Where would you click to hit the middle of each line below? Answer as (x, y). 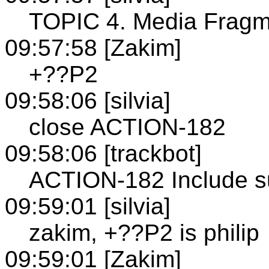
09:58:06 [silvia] (88, 100)
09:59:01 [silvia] (88, 206)
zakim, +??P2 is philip (144, 232)
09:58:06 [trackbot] (103, 153)
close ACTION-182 (127, 127)
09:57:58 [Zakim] (93, 47)
